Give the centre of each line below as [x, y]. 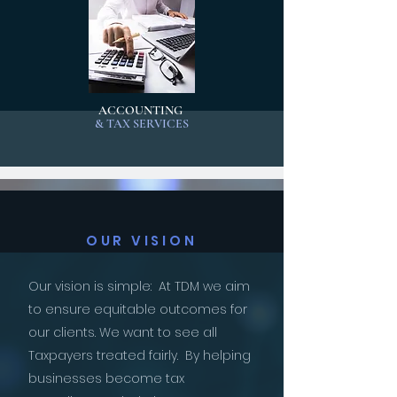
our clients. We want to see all [123, 332]
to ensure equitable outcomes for [138, 309]
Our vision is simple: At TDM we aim [139, 286]
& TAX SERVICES [141, 124]
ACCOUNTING [141, 110]
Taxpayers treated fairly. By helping [140, 355]
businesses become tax [106, 378]
